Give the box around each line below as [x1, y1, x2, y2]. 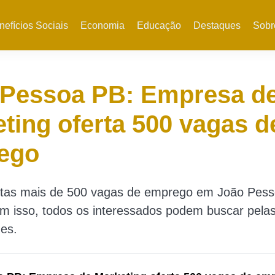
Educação [136, 20, 181, 31]
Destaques [193, 20, 241, 31]
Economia [80, 20, 125, 31]
